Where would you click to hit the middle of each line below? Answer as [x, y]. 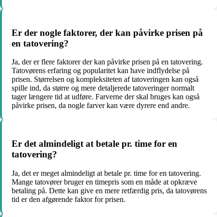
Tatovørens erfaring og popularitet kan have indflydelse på [101, 71]
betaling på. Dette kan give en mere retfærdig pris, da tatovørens [109, 190]
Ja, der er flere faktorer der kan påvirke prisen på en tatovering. [107, 62]
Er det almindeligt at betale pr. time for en [94, 144]
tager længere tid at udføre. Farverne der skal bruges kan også [106, 97]
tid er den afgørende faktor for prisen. [69, 199]
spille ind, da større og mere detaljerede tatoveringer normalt [103, 88]
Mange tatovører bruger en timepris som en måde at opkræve [104, 182]
